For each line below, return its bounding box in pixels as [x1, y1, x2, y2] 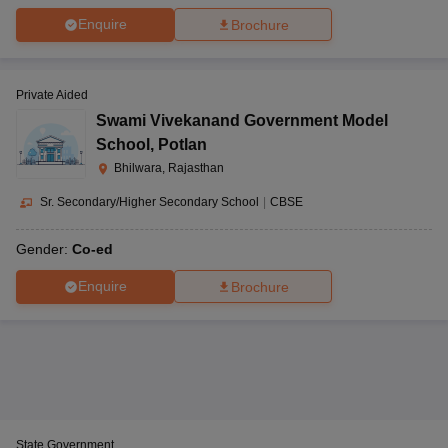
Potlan [158, 135, 207, 153]
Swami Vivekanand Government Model [96, 111, 388, 129]
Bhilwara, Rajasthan [114, 160, 224, 175]
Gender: [16, 240, 72, 257]
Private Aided [16, 87, 88, 102]
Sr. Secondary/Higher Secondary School [40, 194, 259, 209]
